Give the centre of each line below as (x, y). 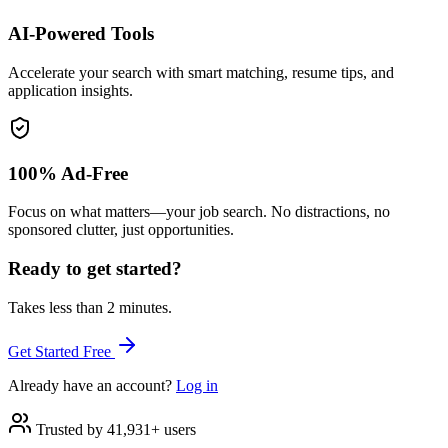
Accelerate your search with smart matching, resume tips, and (201, 72)
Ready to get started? (95, 269)
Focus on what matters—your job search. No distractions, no (199, 212)
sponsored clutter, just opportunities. (121, 230)
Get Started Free (61, 351)
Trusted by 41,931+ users (116, 429)
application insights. (70, 90)
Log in (197, 385)
